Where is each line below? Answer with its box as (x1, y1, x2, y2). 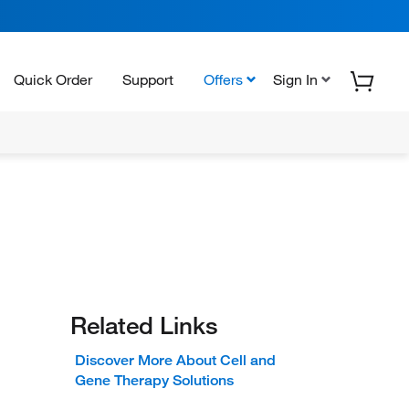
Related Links (70, 310, 218, 341)
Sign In (273, 69, 318, 89)
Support (122, 69, 173, 89)
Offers (204, 69, 243, 89)
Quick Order (14, 69, 92, 89)
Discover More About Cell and (75, 351, 276, 369)
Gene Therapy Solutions (75, 372, 234, 389)
